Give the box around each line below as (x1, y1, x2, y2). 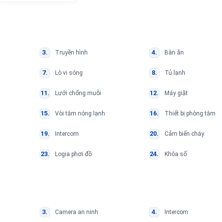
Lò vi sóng (55, 69, 83, 76)
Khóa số (164, 150, 187, 158)
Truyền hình (55, 49, 88, 56)
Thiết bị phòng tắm (164, 110, 216, 117)
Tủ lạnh (164, 69, 185, 76)
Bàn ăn (164, 49, 184, 56)
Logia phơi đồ (55, 150, 92, 158)
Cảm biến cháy (164, 130, 204, 137)
